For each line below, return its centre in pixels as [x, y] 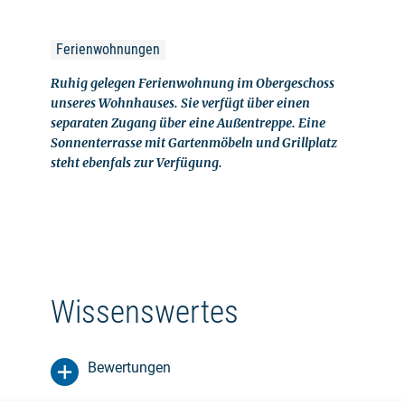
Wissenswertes [145, 312]
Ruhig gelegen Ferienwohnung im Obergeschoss [193, 83]
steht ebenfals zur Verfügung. [137, 163]
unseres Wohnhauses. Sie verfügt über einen [180, 103]
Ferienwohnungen [108, 49]
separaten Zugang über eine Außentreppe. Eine [188, 123]
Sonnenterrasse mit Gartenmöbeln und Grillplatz [194, 143]
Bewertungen [129, 367]
